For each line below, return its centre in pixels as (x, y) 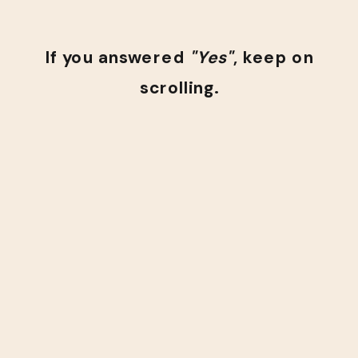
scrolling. (180, 88)
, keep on (274, 58)
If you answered (117, 58)
